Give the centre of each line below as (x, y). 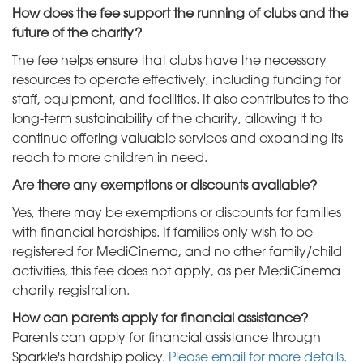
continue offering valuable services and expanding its (177, 140)
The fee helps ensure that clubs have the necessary (169, 62)
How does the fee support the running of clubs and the (180, 15)
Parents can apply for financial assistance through (167, 339)
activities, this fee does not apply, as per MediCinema (176, 273)
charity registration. (71, 292)
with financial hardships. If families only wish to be (162, 234)
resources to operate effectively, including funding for (177, 81)
